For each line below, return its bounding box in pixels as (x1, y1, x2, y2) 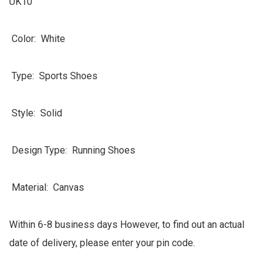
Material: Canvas (9, 181, 84, 193)
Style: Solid (9, 107, 62, 119)
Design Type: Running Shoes (9, 144, 135, 156)
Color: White (9, 32, 65, 44)
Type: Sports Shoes (9, 69, 97, 82)
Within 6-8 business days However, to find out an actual (9, 218, 244, 230)
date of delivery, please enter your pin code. (9, 236, 195, 249)
